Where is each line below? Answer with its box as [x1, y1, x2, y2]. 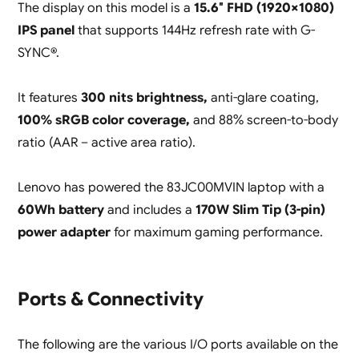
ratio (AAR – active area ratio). [17, 135, 196, 151]
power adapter [17, 224, 111, 240]
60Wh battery [17, 202, 104, 218]
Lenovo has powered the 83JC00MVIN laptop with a [17, 179, 325, 196]
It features [17, 90, 81, 106]
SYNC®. [17, 45, 59, 61]
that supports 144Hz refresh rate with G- [74, 22, 315, 38]
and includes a [103, 202, 196, 218]
